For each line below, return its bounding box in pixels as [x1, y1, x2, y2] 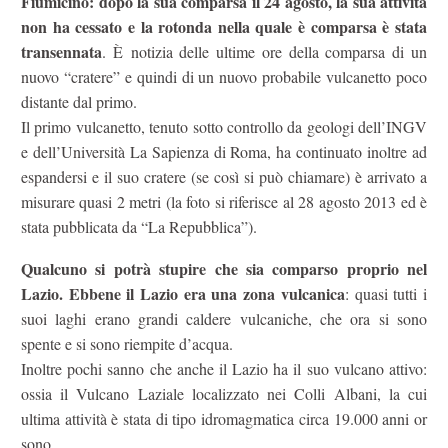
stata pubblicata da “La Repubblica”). [21, 215, 257, 237]
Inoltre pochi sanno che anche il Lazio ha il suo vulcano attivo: [21, 358, 427, 380]
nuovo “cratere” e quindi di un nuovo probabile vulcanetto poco [21, 65, 427, 87]
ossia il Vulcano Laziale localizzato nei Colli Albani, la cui [21, 383, 427, 405]
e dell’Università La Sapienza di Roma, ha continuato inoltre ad [21, 140, 427, 162]
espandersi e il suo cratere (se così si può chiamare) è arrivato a [21, 165, 427, 187]
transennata [21, 39, 102, 63]
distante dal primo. [21, 90, 142, 112]
